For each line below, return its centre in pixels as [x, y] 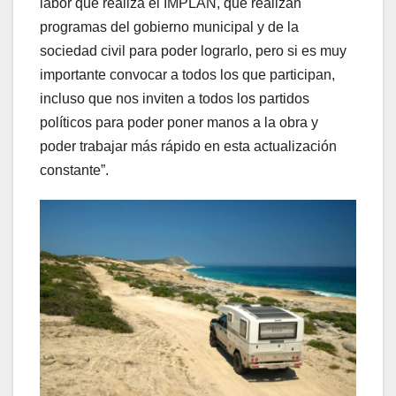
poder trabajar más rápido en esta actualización [188, 146]
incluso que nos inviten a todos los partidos [175, 98]
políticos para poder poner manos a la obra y [179, 122]
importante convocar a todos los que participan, [187, 74]
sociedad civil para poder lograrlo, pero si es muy [193, 50]
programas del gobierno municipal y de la [169, 27]
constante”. [74, 170]
